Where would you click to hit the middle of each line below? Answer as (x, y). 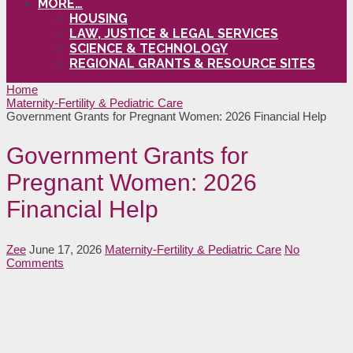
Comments (35, 262)
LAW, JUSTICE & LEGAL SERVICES (174, 33)
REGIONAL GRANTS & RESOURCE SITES (192, 63)
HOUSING (98, 18)
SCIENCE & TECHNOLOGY (149, 48)
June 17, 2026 (65, 249)
